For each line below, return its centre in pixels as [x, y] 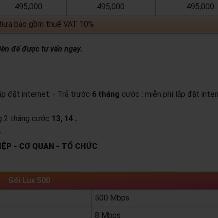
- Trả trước [72, 94]
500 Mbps [112, 198]
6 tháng [106, 94]
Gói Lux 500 [29, 181]
